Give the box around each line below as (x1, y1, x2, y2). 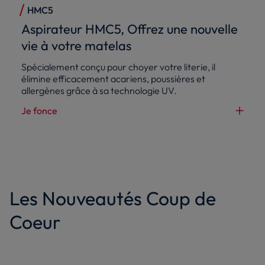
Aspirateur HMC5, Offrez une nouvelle (21, 20, 238, 37)
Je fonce (21, 104, 57, 117)
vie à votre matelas (21, 37, 131, 54)
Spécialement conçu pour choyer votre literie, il (21, 60, 215, 73)
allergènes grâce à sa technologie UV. (21, 84, 177, 96)
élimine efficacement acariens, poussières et (21, 72, 205, 85)
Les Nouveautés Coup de (9, 186, 216, 210)
